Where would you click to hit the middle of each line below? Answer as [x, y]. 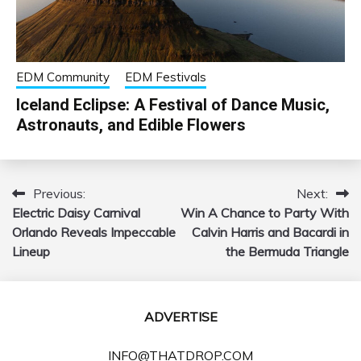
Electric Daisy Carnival [76, 212]
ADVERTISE [180, 316]
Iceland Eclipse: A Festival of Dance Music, [173, 104]
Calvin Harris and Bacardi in [270, 232]
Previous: [59, 193]
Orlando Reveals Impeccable [94, 232]
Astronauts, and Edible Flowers [131, 124]
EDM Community [63, 77]
